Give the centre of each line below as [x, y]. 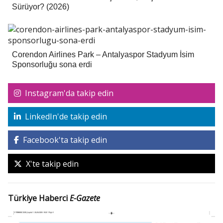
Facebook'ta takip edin [64, 140]
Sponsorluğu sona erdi [52, 65]
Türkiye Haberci [39, 198]
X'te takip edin [51, 164]
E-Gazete [85, 198]
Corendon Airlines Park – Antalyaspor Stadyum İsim [103, 55]
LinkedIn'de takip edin [65, 117]
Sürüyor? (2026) [41, 7]
